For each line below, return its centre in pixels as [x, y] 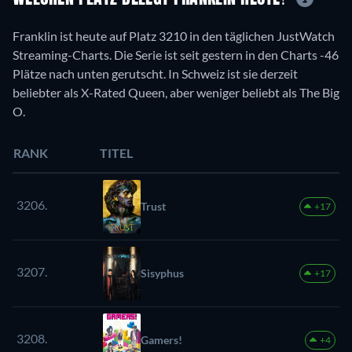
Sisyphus [162, 273]
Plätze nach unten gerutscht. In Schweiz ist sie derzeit [155, 73]
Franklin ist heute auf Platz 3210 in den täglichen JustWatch [174, 35]
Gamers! [161, 339]
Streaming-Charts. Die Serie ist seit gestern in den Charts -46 [176, 54]
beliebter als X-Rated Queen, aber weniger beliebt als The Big [176, 92]
